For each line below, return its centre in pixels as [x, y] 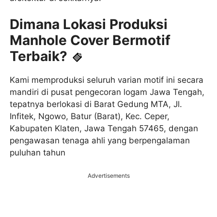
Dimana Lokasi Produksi [89, 24]
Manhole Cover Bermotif [90, 40]
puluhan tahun [38, 153]
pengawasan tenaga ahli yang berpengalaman [100, 141]
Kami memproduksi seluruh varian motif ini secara [107, 80]
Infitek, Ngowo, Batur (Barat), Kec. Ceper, [90, 116]
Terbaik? [39, 56]
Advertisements [108, 175]
